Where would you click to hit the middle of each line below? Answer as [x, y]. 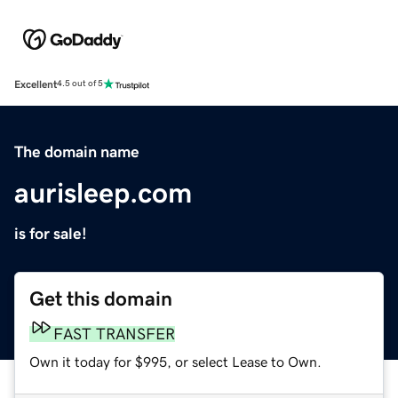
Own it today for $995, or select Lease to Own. [175, 361]
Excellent [36, 84]
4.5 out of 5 [80, 84]
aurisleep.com [103, 192]
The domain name [77, 151]
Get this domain [101, 298]
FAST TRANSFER [114, 334]
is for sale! [51, 233]
